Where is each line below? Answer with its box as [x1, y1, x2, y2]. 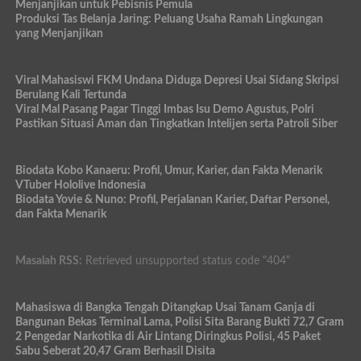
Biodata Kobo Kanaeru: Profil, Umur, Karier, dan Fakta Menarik [15, 164, 322, 177]
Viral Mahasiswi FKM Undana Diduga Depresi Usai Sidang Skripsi [15, 74, 339, 87]
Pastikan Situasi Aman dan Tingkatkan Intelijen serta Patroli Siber [15, 118, 338, 131]
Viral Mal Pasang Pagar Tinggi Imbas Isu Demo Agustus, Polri [15, 103, 314, 116]
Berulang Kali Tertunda [15, 89, 127, 102]
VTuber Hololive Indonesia [15, 179, 146, 192]
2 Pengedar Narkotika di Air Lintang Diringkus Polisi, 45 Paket [15, 330, 321, 343]
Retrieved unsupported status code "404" [81, 255, 290, 268]
